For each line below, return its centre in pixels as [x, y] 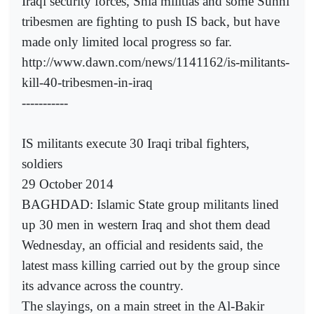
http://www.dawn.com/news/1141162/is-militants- [156, 62]
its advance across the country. [103, 286]
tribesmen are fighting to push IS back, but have [151, 22]
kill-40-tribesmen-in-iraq [87, 83]
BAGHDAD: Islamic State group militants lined [150, 205]
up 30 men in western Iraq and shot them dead [146, 225]
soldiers [42, 164]
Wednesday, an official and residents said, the [142, 245]
